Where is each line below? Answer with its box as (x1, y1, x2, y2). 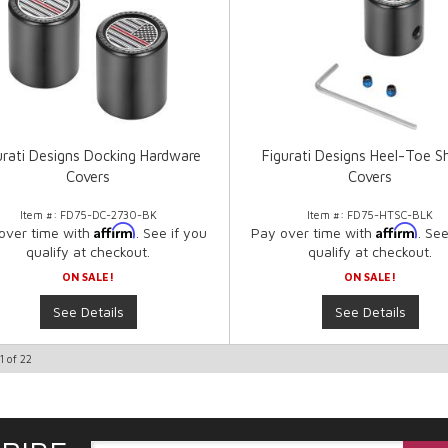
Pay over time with (251, 224, 377, 242)
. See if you (136, 224, 208, 242)
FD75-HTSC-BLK (347, 208, 434, 222)
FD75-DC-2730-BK (59, 208, 157, 222)
